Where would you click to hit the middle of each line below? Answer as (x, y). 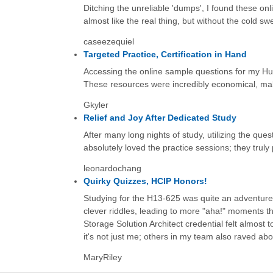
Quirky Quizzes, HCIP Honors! (145, 181)
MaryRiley (102, 257)
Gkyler (96, 105)
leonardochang (112, 168)
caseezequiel (108, 41)
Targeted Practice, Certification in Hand (165, 54)
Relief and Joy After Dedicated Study (160, 117)
